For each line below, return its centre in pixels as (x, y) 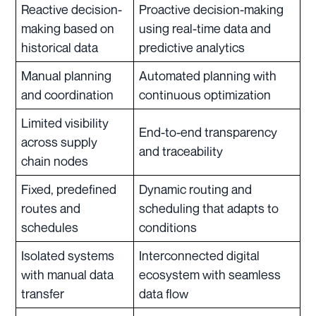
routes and (50, 208)
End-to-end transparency (208, 132)
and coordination (67, 95)
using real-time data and (205, 29)
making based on (67, 29)
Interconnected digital (199, 256)
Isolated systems (67, 256)
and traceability (181, 151)
